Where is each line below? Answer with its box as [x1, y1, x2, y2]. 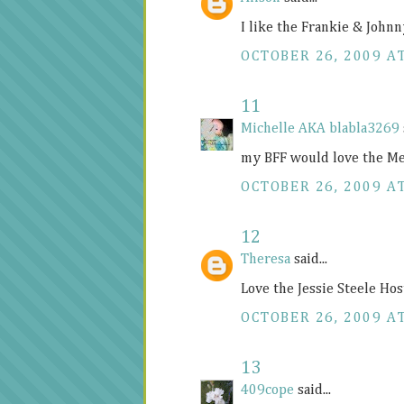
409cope [241, 383, 294, 399]
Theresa [241, 252, 290, 268]
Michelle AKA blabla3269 [241, 122, 399, 137]
